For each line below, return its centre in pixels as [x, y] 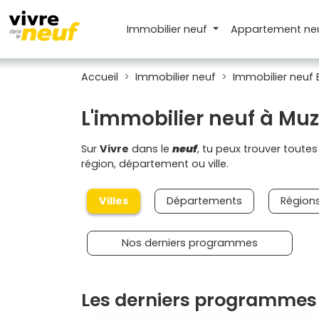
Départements [204, 201]
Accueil [100, 77]
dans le [151, 149]
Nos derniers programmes [190, 243]
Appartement [267, 29]
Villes [114, 201]
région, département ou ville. [155, 164]
